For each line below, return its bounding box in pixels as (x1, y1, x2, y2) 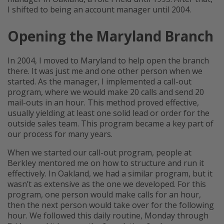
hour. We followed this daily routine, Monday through (7, 210, 208, 221)
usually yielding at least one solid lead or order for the (7, 107, 209, 119)
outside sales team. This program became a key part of (7, 118, 213, 129)
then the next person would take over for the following (7, 199, 214, 211)
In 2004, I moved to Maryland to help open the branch (7, 55, 209, 66)
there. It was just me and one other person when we (7, 65, 202, 77)
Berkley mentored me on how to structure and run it (7, 157, 204, 169)
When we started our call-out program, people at (7, 147, 191, 158)
